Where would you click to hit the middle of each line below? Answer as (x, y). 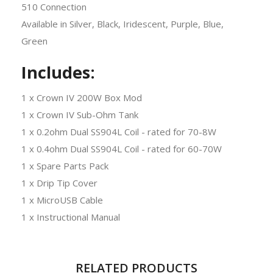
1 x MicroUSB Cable (62, 200)
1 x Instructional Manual (71, 217)
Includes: (58, 72)
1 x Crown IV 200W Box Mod (82, 97)
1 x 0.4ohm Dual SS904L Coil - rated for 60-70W (122, 148)
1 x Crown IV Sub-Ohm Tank (80, 114)
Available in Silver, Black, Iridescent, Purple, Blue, (122, 23)
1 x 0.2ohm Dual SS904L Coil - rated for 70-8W (119, 131)
